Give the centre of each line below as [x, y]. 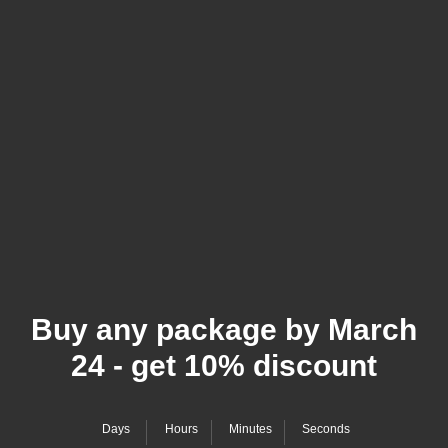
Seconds [325, 429]
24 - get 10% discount [224, 366]
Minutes [250, 429]
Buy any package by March [224, 330]
